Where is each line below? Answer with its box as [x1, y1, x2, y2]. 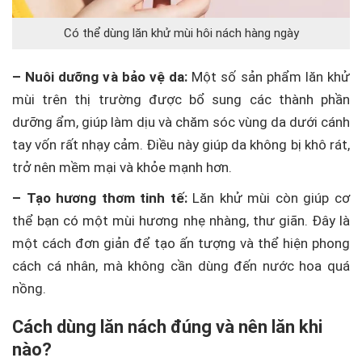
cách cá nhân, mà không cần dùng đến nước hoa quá [12, 258, 350, 274]
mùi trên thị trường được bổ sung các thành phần [12, 91, 350, 107]
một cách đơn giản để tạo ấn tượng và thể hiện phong [12, 235, 350, 251]
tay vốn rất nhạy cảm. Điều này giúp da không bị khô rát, [12, 137, 350, 153]
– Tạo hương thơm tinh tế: [12, 190, 187, 206]
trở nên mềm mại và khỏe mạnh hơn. [12, 159, 232, 175]
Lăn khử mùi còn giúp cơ [187, 190, 351, 206]
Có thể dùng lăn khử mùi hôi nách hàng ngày [63, 25, 299, 40]
